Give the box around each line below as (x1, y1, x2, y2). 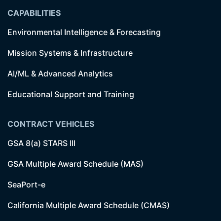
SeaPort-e (7, 180, 45, 189)
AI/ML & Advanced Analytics (7, 69, 113, 78)
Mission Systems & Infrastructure (7, 48, 133, 58)
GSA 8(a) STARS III (7, 138, 75, 148)
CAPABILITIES (7, 8, 61, 18)
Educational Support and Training (7, 89, 134, 99)
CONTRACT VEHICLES (7, 119, 94, 129)
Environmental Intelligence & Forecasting (7, 27, 161, 37)
